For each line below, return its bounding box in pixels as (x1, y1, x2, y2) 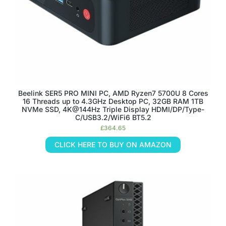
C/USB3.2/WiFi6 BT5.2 (75, 113, 151, 122)
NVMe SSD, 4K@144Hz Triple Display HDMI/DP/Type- (22, 105, 204, 114)
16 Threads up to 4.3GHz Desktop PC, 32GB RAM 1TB (23, 97, 203, 105)
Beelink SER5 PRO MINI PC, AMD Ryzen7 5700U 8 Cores (18, 89, 208, 97)
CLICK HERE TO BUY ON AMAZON (54, 140, 172, 149)
